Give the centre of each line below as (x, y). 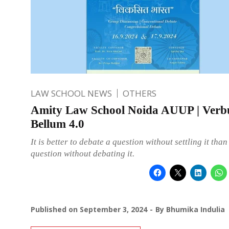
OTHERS (140, 93)
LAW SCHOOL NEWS (71, 93)
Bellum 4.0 (58, 124)
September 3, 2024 (113, 209)
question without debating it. (83, 153)
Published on (55, 209)
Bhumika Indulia (196, 209)
